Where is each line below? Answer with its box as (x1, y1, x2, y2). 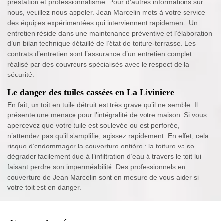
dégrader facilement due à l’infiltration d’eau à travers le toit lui (7, 152, 201, 161)
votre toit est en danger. (7, 184, 81, 192)
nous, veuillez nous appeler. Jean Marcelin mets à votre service (7, 8, 205, 17)
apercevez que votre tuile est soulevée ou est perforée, (7, 121, 180, 130)
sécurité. (7, 71, 34, 79)
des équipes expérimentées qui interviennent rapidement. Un (7, 19, 198, 27)
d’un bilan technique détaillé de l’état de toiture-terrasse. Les (7, 39, 196, 48)
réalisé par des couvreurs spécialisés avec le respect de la (7, 60, 189, 69)
